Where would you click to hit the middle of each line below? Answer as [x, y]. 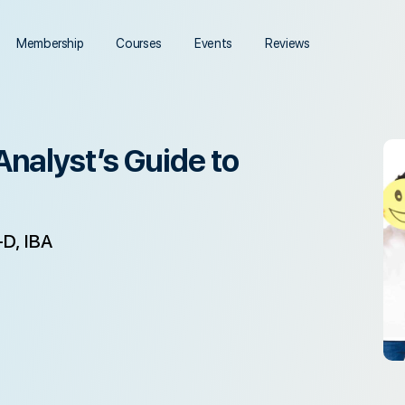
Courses [139, 43]
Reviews [287, 43]
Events [213, 43]
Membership [50, 43]
